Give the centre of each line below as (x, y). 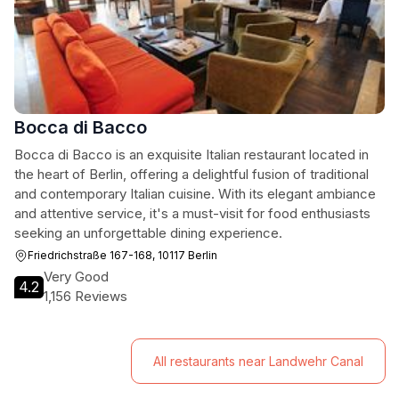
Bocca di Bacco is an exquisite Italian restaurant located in (191, 155)
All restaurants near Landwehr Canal (258, 361)
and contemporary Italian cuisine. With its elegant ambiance (195, 194)
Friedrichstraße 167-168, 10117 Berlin (122, 255)
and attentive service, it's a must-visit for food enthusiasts (192, 213)
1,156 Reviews (85, 296)
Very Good (76, 277)
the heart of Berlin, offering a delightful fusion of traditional (191, 174)
